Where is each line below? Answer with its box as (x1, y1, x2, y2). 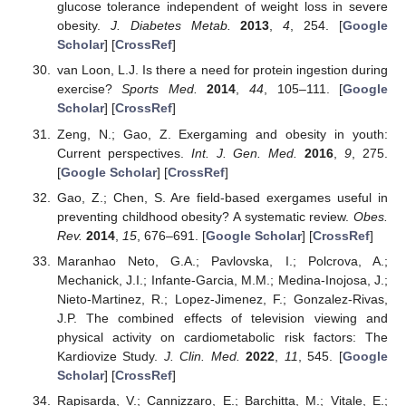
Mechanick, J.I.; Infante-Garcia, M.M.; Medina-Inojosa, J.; (56, 272, 388, 287)
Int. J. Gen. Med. (190, 145, 298, 160)
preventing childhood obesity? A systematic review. (56, 208, 353, 224)
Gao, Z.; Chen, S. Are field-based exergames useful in (56, 189, 388, 205)
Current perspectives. (56, 145, 191, 160)
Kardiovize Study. (56, 348, 164, 363)
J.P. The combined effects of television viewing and (56, 310, 388, 325)
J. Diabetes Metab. (110, 18, 231, 34)
